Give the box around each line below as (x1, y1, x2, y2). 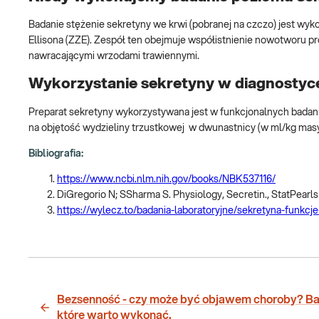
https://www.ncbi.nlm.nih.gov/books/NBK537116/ (57, 174, 276, 184)
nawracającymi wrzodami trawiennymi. (28, 51, 204, 61)
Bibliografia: (28, 148, 83, 159)
